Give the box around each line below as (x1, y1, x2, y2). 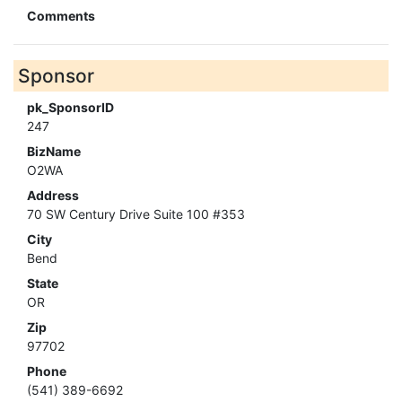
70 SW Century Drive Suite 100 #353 (27, 206, 245, 223)
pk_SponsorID (27, 100, 114, 116)
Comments (27, 8, 95, 24)
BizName (27, 144, 81, 160)
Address (27, 188, 79, 204)
